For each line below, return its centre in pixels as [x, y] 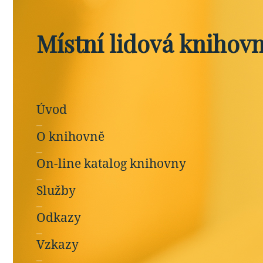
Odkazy [59, 218]
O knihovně [70, 136]
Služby [56, 190]
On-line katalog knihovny [111, 163]
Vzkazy [58, 245]
